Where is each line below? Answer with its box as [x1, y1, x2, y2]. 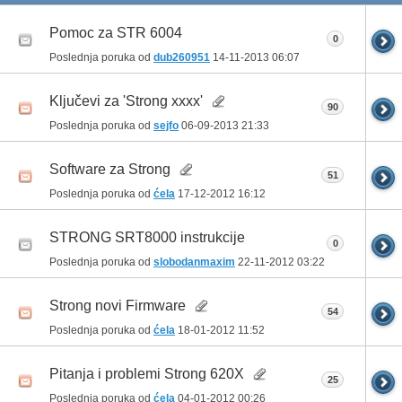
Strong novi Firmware [49, 297, 186, 313]
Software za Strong [49, 161, 170, 177]
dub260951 [153, 50, 210, 64]
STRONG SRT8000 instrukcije [49, 229, 245, 245]
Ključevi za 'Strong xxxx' [49, 92, 203, 109]
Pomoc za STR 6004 [49, 24, 182, 40]
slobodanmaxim [153, 255, 235, 268]
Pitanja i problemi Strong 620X [49, 365, 244, 381]
